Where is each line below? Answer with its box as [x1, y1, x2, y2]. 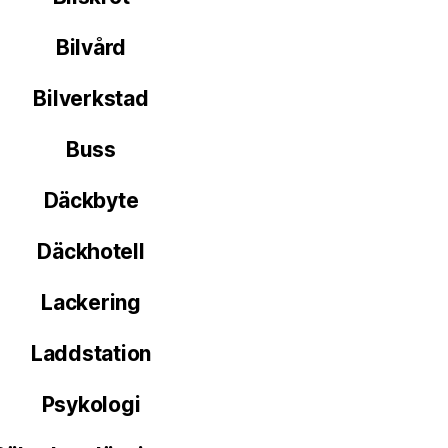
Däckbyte [43, 188, 139, 214]
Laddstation [30, 341, 152, 367]
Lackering [41, 290, 141, 316]
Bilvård [55, 35, 127, 61]
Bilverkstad [33, 86, 149, 112]
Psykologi [41, 392, 141, 418]
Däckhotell [37, 239, 145, 265]
